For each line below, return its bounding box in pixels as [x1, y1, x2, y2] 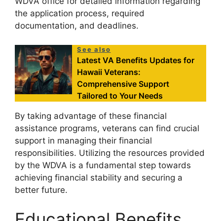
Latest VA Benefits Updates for [77, 55, 195, 65]
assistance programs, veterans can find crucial [15, 123, 199, 133]
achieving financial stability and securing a [15, 172, 183, 183]
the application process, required [15, 8, 145, 18]
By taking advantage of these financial [15, 110, 167, 121]
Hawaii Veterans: [77, 67, 141, 77]
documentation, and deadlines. [15, 21, 139, 31]
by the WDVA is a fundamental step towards [15, 160, 191, 170]
